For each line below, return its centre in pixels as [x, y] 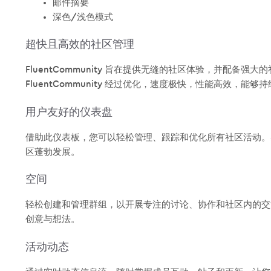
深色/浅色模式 [83, 17]
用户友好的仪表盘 [69, 112]
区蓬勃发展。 [53, 152]
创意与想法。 [53, 220]
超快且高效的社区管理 [80, 44]
